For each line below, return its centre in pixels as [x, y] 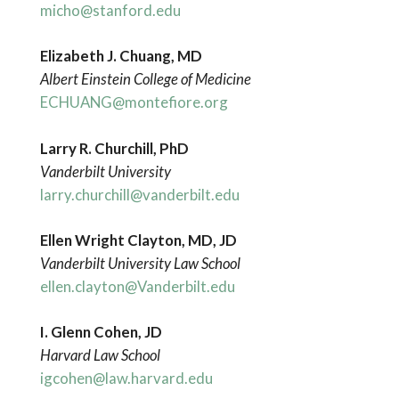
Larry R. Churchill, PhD [114, 148]
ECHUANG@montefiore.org [134, 102]
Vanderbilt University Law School [140, 263]
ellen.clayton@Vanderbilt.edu [137, 286]
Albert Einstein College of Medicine [145, 79]
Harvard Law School [100, 354]
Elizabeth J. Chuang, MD [121, 56]
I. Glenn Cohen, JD [101, 331]
